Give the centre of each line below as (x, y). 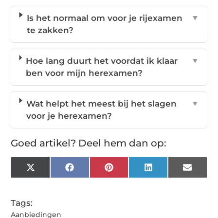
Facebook (92, 171)
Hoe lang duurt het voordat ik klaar (101, 61)
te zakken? (50, 30)
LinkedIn (169, 171)
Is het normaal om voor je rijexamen (104, 18)
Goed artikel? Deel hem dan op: (89, 143)
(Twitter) (50, 179)
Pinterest (131, 171)
